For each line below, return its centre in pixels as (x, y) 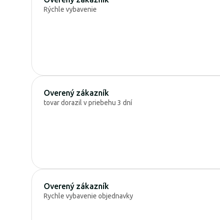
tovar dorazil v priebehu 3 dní (88, 102)
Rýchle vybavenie (70, 9)
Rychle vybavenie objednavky (88, 196)
